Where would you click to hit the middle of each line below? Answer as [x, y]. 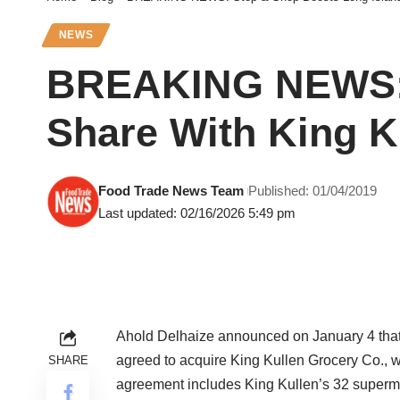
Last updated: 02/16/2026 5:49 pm [197, 213]
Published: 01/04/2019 [313, 191]
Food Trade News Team [171, 191]
